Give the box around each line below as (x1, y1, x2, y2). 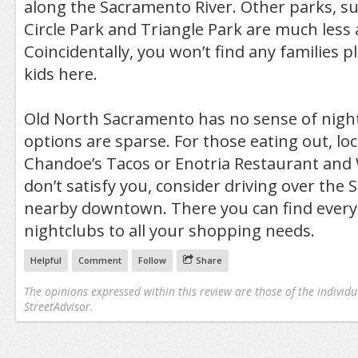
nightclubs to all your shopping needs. (23, 220, 315, 242)
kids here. (23, 63, 97, 86)
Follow (137, 254, 166, 267)
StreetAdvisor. (23, 299, 93, 315)
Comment (78, 254, 121, 267)
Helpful (30, 254, 62, 267)
